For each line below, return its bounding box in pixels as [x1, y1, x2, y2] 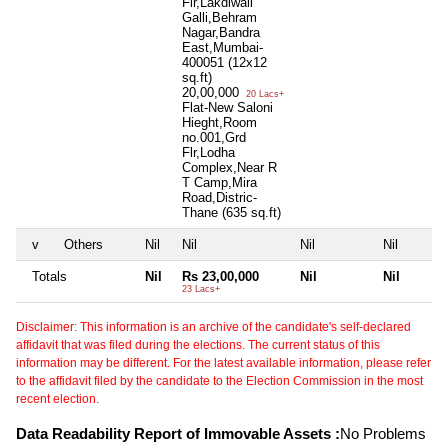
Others [64, 237, 103, 253]
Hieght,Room [182, 115, 257, 131]
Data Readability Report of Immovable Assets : [16, 425, 340, 443]
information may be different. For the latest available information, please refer [16, 356, 431, 371]
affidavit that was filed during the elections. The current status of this [16, 338, 380, 353]
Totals [32, 269, 67, 285]
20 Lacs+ [243, 89, 284, 100]
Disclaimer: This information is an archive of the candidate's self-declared [16, 320, 411, 335]
